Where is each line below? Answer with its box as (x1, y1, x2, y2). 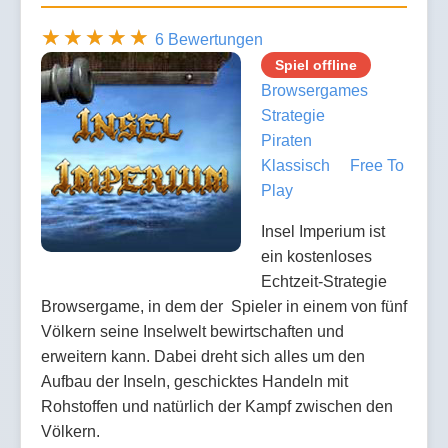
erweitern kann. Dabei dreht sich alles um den (41, 348, 365, 366)
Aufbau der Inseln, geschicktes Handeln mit (41, 373, 348, 391)
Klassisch (261, 157, 330, 175)
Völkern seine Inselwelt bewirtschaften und (41, 323, 344, 341)
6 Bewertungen (155, 31, 263, 49)
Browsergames (261, 82, 368, 100)
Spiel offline (275, 57, 357, 74)
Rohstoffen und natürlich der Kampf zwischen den (41, 398, 393, 416)
